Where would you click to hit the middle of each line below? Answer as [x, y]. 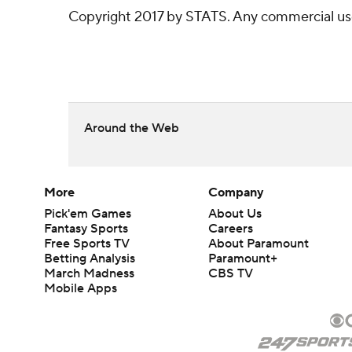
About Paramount [259, 244]
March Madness [89, 273]
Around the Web [132, 128]
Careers [231, 229]
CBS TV [231, 273]
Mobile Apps [81, 288]
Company [236, 192]
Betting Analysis [90, 258]
